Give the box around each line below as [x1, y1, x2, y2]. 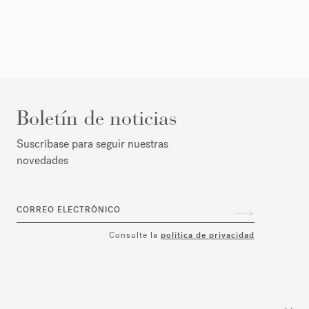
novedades [17, 152, 68, 168]
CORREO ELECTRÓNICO [17, 204, 121, 216]
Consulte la [109, 229, 161, 241]
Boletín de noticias [17, 105, 177, 130]
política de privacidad [161, 229, 255, 241]
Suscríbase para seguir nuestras [17, 136, 168, 151]
